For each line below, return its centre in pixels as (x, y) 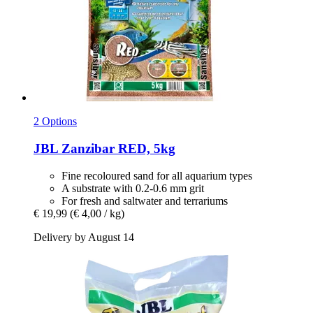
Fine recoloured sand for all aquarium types (157, 175)
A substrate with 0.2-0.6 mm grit (133, 188)
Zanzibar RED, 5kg (117, 148)
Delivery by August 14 (84, 237)
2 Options (55, 122)
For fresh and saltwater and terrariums (145, 201)
